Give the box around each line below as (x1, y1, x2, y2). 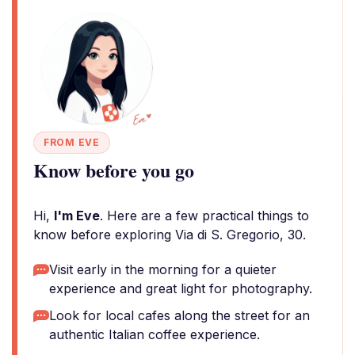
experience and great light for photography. (49, 281, 312, 296)
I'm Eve (54, 208, 100, 223)
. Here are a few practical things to (100, 208, 309, 223)
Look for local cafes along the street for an (49, 307, 310, 323)
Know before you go (33, 156, 194, 184)
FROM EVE (44, 136, 100, 148)
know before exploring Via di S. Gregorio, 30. (33, 227, 306, 242)
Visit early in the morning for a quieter (49, 261, 277, 277)
